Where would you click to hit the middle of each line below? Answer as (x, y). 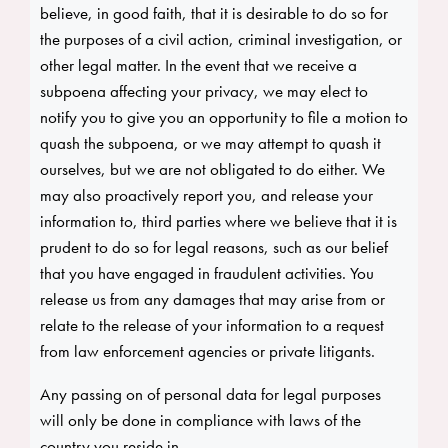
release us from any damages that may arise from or (212, 299)
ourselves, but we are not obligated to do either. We (212, 169)
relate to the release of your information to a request (212, 325)
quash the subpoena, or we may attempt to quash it (210, 143)
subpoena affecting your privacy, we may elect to (204, 91)
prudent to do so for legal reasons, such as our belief (214, 247)
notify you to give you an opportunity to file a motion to (224, 117)
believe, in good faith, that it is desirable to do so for (214, 13)
